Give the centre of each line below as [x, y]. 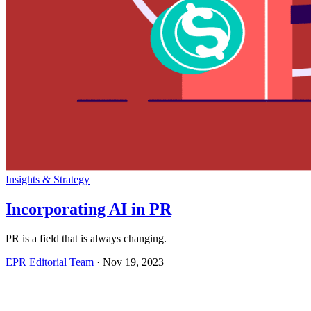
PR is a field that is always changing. [86, 238]
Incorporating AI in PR [89, 209]
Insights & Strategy [48, 179]
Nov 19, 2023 [133, 262]
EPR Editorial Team [50, 262]
